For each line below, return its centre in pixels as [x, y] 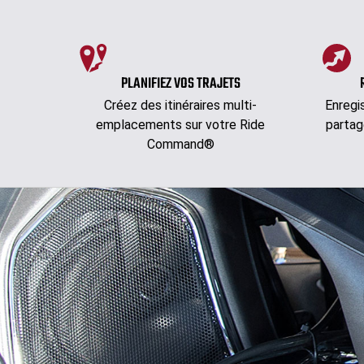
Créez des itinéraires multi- [180, 106]
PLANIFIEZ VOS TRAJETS [180, 84]
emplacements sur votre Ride [180, 125]
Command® [180, 145]
